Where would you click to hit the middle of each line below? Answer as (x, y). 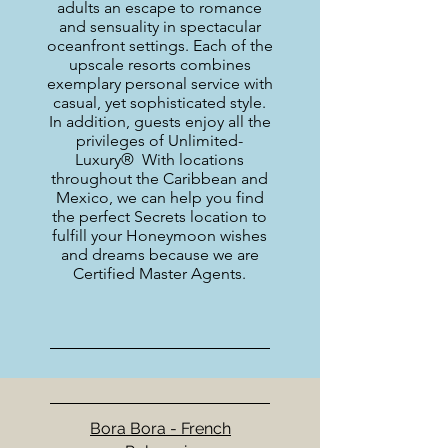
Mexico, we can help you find (159, 197)
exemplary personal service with (159, 83)
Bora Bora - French (160, 428)
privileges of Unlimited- (159, 140)
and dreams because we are (159, 254)
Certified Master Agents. (159, 273)
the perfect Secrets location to (159, 216)
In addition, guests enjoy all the (159, 121)
